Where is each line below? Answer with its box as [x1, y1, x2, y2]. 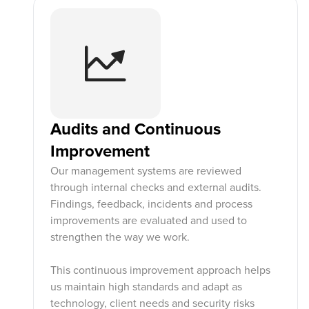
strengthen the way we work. [50, 230, 190, 244]
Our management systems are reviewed [50, 164, 241, 178]
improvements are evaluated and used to [50, 214, 247, 228]
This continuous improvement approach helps [50, 263, 270, 277]
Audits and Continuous [50, 119, 221, 139]
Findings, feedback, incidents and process [50, 197, 252, 211]
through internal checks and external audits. [50, 181, 261, 195]
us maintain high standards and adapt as [50, 280, 242, 294]
